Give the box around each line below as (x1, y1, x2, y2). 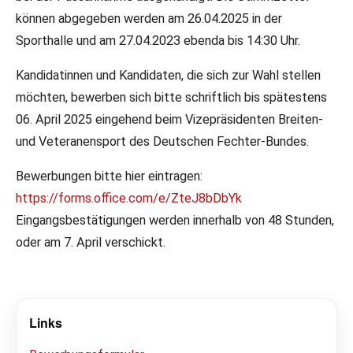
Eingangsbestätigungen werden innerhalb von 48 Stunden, (16, 213, 334, 228)
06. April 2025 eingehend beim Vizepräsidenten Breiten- (16, 112, 323, 127)
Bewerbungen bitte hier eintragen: (16, 169, 203, 184)
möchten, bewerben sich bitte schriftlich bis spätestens (16, 90, 327, 105)
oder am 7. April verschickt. (16, 235, 165, 250)
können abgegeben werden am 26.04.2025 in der (16, 11, 282, 26)
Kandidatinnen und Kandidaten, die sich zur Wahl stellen (16, 68, 321, 83)
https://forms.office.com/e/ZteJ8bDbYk (16, 191, 242, 206)
